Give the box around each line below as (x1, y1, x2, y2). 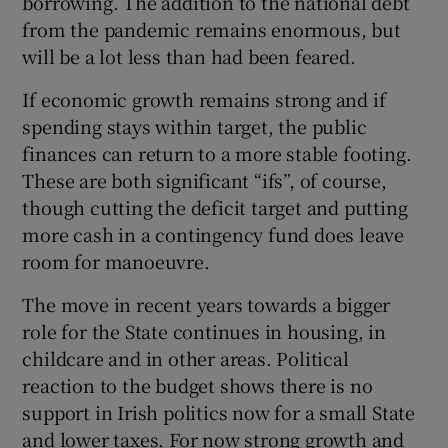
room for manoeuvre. (22, 247, 210, 274)
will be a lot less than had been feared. (22, 42, 356, 69)
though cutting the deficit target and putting (22, 193, 408, 220)
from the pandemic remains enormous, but (22, 15, 401, 42)
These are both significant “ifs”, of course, (22, 166, 387, 193)
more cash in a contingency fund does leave (22, 220, 405, 247)
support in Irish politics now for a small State (22, 398, 416, 425)
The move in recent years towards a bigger (22, 290, 391, 317)
